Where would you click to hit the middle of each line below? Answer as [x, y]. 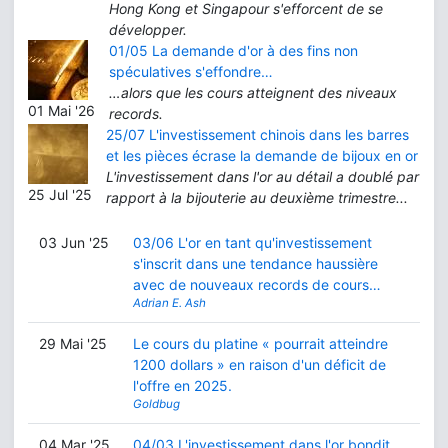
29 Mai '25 [72, 343]
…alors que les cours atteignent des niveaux [253, 92]
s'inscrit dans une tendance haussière [255, 263]
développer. [148, 29]
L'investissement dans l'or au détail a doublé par [262, 176]
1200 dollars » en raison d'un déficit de [259, 364]
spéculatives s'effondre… [191, 71]
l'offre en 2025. [182, 385]
